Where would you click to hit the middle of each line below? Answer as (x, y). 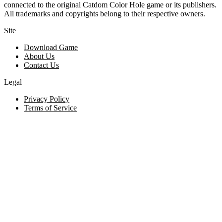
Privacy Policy (47, 99)
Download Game (51, 47)
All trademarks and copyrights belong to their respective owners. (105, 13)
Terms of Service (50, 108)
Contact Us (41, 65)
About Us (39, 56)
